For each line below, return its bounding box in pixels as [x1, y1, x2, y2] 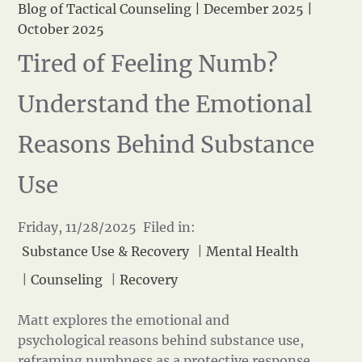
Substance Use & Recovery [22, 243, 190, 259]
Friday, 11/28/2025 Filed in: [18, 219, 196, 235]
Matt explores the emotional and [18, 312, 230, 328]
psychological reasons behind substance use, [18, 332, 305, 348]
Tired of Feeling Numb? [18, 49, 279, 78]
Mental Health [206, 243, 300, 259]
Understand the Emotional [18, 90, 313, 119]
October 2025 [18, 21, 105, 37]
